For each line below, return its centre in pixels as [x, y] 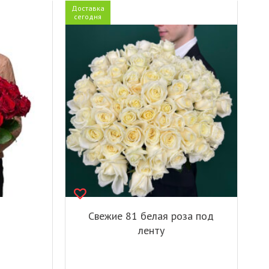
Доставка [88, 8]
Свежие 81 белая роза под [151, 216]
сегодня [88, 17]
